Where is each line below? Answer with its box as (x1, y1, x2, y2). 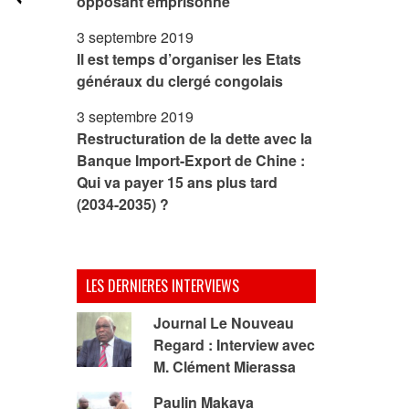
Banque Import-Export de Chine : (76, 150, 305, 171)
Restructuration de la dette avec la (76, 128, 312, 149)
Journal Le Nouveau (152, 312, 294, 333)
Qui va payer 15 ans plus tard (76, 172, 278, 193)
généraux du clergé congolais (76, 70, 283, 91)
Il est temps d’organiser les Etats (76, 48, 301, 69)
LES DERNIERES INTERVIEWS (85, 275, 239, 297)
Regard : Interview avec (152, 334, 315, 355)
